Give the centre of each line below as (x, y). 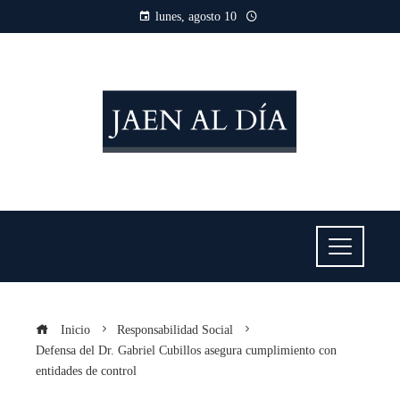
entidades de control (86, 370)
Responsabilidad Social (175, 329)
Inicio (74, 329)
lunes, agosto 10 (196, 17)
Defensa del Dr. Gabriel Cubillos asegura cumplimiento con (186, 350)
